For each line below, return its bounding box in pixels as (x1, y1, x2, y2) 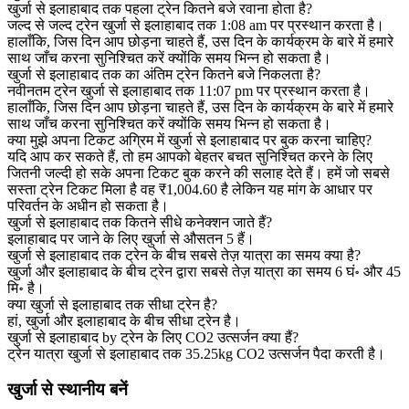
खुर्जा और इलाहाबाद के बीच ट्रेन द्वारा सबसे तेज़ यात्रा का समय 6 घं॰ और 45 (7, 264, 401, 280)
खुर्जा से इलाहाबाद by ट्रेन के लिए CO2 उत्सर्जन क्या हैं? (7, 330, 299, 346)
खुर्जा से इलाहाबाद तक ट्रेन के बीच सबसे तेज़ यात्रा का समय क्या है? (7, 247, 361, 264)
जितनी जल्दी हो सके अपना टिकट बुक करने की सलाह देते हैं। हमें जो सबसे (7, 165, 390, 182)
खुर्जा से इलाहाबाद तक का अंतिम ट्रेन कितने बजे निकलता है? (7, 67, 320, 83)
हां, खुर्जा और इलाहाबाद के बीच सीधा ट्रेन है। (7, 313, 241, 330)
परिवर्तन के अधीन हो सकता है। (7, 198, 169, 215)
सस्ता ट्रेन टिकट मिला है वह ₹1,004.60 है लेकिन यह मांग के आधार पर (7, 182, 372, 198)
